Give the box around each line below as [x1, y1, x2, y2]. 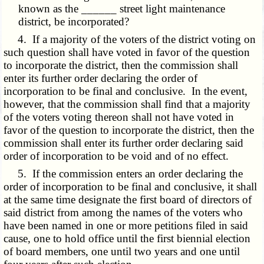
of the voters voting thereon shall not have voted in [4, 111, 235, 124]
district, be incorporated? [18, 15, 130, 28]
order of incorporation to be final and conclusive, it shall [4, 180, 258, 193]
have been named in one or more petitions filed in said [4, 219, 249, 232]
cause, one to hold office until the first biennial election [4, 232, 251, 245]
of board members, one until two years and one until [4, 245, 240, 258]
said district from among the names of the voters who [4, 206, 243, 219]
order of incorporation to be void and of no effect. [4, 150, 229, 163]
